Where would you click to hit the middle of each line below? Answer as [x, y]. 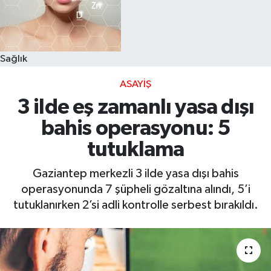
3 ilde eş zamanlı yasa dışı [135, 108]
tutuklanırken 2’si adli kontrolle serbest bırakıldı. [135, 205]
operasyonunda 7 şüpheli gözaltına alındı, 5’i [135, 189]
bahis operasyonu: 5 [135, 129]
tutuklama [135, 150]
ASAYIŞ [135, 84]
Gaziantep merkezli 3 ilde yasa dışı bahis [135, 173]
